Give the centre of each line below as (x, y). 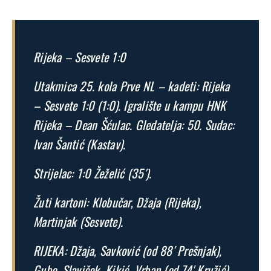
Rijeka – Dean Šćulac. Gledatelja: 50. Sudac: (134, 125)
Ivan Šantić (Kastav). (80, 144)
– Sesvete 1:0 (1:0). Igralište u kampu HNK (130, 106)
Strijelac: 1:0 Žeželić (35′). (93, 173)
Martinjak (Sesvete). (78, 222)
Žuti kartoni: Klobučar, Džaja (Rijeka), (117, 202)
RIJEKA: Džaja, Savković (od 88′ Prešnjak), (128, 251)
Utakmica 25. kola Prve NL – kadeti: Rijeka (132, 86)
